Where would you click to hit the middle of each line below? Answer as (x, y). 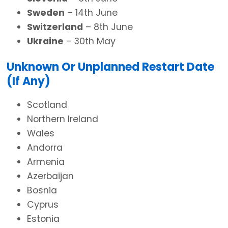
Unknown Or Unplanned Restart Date (110, 67)
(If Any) (28, 81)
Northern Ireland (63, 119)
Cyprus (43, 204)
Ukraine (45, 41)
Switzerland (55, 27)
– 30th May (90, 41)
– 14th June (91, 12)
